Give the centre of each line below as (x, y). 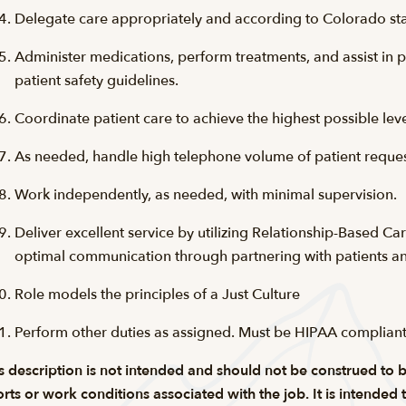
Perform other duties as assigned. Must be (155, 333)
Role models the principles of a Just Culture (157, 295)
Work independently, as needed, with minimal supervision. (206, 195)
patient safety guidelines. (97, 81)
